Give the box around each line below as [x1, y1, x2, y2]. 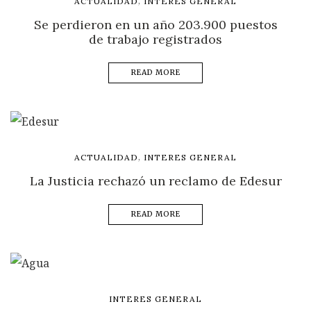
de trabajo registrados [89, 31, 222, 48]
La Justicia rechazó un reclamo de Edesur [29, 172, 282, 189]
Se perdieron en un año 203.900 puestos [33, 17, 278, 33]
